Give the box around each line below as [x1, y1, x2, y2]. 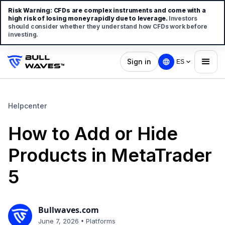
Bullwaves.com [38, 204, 99, 215]
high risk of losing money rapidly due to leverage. [8, 15, 169, 22]
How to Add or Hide [8, 123, 178, 145]
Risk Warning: [8, 7, 52, 14]
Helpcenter [8, 101, 47, 110]
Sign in [127, 57, 152, 66]
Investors [168, 15, 198, 22]
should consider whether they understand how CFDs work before [8, 23, 208, 30]
